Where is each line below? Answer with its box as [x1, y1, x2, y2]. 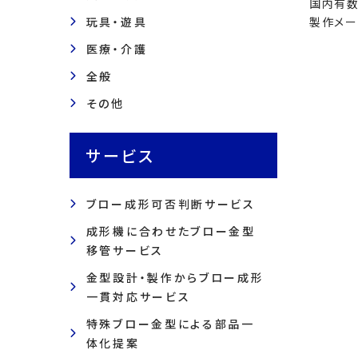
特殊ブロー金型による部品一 [86, 316, 255, 332]
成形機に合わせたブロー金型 [86, 223, 256, 239]
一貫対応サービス [86, 288, 191, 304]
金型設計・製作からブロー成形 [86, 269, 265, 285]
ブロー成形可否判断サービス [86, 196, 256, 212]
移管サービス [86, 242, 164, 258]
